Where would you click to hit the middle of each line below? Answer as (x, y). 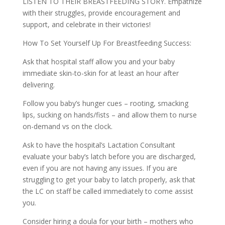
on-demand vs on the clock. (67, 126)
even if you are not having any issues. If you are (100, 168)
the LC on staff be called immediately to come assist (108, 191)
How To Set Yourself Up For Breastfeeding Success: (107, 43)
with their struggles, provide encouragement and (101, 13)
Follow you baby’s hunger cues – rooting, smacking (105, 103)
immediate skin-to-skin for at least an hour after (100, 73)
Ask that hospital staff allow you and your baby (98, 61)
